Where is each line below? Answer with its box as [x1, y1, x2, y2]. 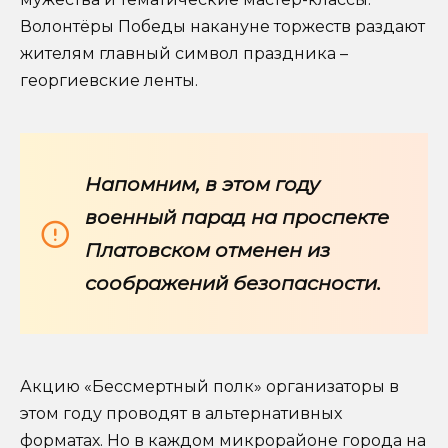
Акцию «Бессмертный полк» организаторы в [20, 377, 399, 397]
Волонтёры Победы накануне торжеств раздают [20, 16, 425, 36]
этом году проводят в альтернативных [20, 404, 342, 424]
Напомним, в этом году [85, 171, 320, 196]
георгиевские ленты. [20, 70, 198, 90]
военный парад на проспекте [85, 204, 389, 229]
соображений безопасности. [85, 270, 381, 295]
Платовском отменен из [85, 237, 330, 262]
